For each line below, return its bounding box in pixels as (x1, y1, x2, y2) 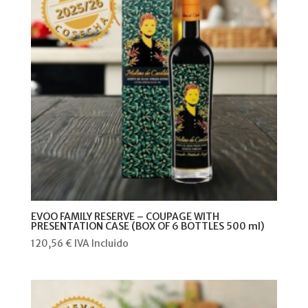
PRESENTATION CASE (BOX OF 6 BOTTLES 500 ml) (30, 219, 265, 232)
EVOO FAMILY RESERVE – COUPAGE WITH (30, 210, 219, 223)
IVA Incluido (74, 236, 129, 250)
